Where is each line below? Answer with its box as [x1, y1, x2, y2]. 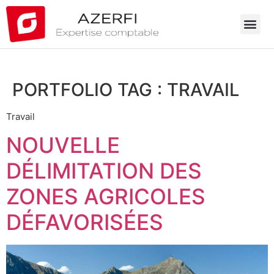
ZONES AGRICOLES [6, 183, 206, 210]
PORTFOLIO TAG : [12, 78, 167, 100]
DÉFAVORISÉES [6, 209, 163, 235]
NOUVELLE [6, 132, 120, 158]
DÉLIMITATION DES [6, 158, 202, 184]
